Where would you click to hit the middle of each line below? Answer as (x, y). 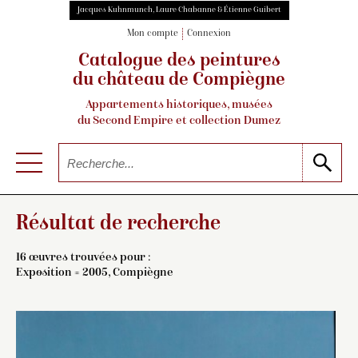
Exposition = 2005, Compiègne (95, 272)
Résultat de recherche (118, 224)
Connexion (209, 34)
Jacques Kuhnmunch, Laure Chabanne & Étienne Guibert (179, 10)
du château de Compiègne (179, 81)
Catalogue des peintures (179, 62)
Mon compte (153, 34)
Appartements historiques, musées (179, 105)
